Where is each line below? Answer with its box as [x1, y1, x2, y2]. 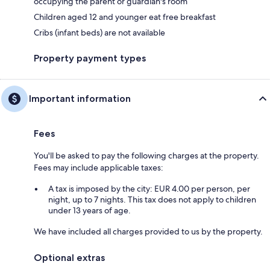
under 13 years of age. [48, 205, 131, 216]
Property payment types [34, 52, 146, 64]
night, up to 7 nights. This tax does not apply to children [48, 194, 256, 206]
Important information [29, 93, 131, 105]
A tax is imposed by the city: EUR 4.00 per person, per [48, 183, 250, 195]
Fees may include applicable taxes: [34, 162, 163, 174]
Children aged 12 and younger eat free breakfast [34, 11, 216, 23]
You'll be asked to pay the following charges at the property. [34, 150, 259, 162]
